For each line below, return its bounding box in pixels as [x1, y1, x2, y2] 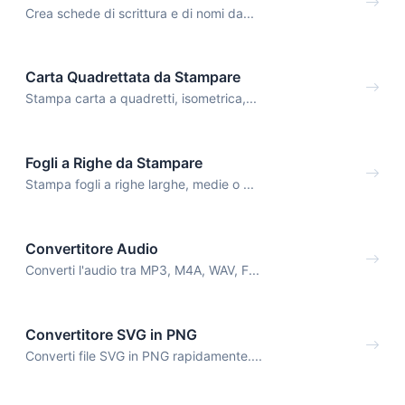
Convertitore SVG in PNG [25, 325, 197, 344]
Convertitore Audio [25, 239, 158, 258]
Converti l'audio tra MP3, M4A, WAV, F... [25, 261, 259, 278]
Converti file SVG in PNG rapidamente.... [25, 347, 262, 363]
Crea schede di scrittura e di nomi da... [25, 5, 254, 21]
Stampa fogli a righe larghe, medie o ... [25, 176, 254, 193]
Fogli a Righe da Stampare [25, 154, 202, 173]
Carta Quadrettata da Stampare [25, 68, 240, 87]
